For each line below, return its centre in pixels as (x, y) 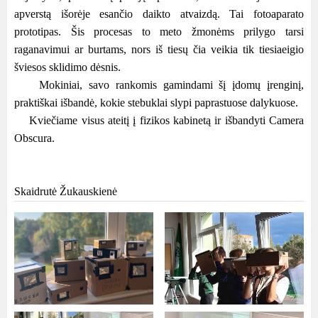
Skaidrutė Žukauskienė (66, 191)
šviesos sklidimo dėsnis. (67, 67)
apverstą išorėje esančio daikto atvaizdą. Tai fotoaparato (159, 14)
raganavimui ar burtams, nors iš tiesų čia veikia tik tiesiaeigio (159, 49)
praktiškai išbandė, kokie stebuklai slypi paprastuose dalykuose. (156, 103)
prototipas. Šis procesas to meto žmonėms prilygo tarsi (159, 32)
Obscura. (34, 138)
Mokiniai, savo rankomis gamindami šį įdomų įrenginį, (159, 85)
